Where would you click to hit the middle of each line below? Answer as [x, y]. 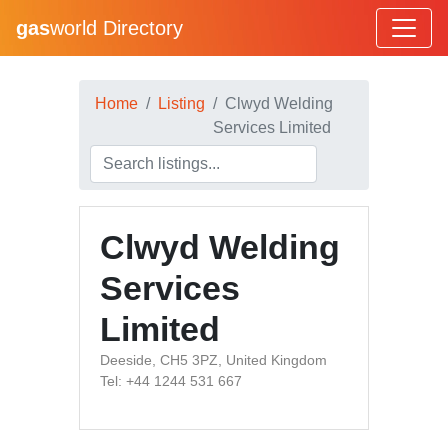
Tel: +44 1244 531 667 [171, 381]
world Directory [116, 28]
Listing [181, 103]
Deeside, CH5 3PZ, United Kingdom [213, 360]
